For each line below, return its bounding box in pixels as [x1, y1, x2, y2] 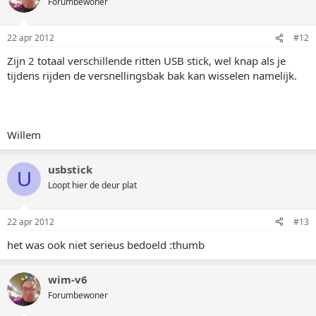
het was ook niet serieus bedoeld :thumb [7, 237, 205, 252]
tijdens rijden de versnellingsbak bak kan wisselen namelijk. [7, 68, 297, 83]
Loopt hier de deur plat [48, 179, 137, 191]
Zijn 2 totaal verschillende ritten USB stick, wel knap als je [7, 54, 286, 68]
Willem [7, 128, 41, 142]
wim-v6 [48, 272, 87, 286]
